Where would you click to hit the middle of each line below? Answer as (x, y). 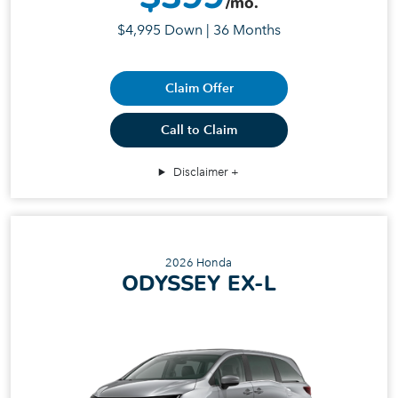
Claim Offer (199, 88)
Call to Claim (199, 130)
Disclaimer (201, 172)
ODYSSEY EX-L (199, 283)
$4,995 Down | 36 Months (199, 30)
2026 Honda (199, 262)
